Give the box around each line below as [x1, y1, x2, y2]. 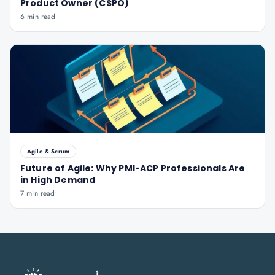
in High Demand [20, 174, 96, 186]
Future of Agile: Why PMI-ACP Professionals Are [20, 162, 246, 174]
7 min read [20, 188, 55, 199]
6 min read [20, 11, 56, 22]
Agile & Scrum [27, 147, 70, 156]
